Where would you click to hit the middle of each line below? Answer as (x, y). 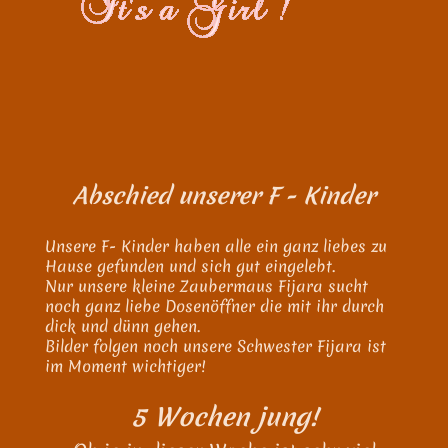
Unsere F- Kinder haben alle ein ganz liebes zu (216, 246)
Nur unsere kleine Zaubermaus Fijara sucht (206, 286)
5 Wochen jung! (224, 417)
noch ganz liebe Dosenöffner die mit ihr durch (214, 306)
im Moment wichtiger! (125, 366)
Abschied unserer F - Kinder (224, 196)
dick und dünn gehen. (122, 326)
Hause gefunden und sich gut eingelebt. (190, 266)
